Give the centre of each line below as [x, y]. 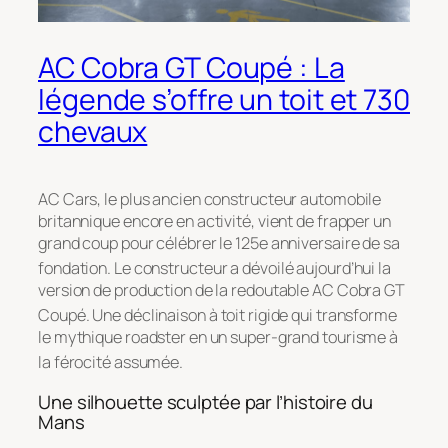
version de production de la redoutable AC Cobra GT [221, 290]
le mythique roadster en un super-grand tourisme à [218, 337]
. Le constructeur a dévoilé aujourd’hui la [249, 268]
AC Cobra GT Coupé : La [191, 67]
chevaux [93, 131]
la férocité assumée [109, 362]
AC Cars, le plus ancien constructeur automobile [210, 198]
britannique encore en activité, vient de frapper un [214, 220]
